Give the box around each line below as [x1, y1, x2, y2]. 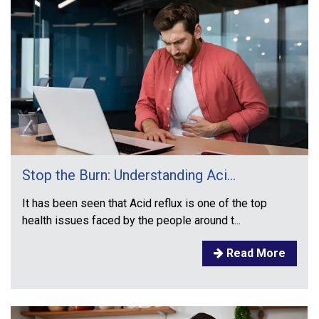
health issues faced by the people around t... [22, 214, 241, 228]
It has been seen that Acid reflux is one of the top [22, 197, 267, 211]
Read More [224, 246, 286, 261]
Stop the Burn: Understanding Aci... [22, 167, 236, 184]
